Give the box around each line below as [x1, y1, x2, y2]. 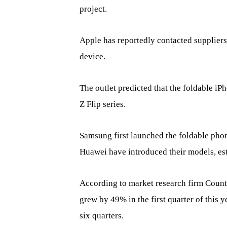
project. [80, 4, 107, 14]
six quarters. [80, 211, 124, 221]
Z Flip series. [80, 99, 126, 109]
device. [80, 52, 105, 62]
